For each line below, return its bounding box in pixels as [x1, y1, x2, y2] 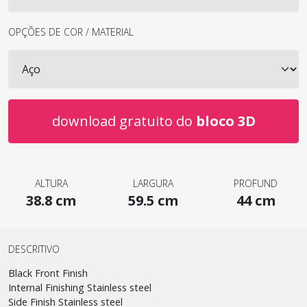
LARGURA [133, 177, 174, 190]
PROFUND [234, 177, 278, 190]
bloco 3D [195, 112, 256, 130]
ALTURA [34, 177, 68, 190]
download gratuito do [51, 112, 196, 130]
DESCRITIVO [8, 243, 60, 256]
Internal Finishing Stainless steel [8, 281, 151, 294]
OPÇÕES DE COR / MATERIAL [8, 25, 134, 38]
